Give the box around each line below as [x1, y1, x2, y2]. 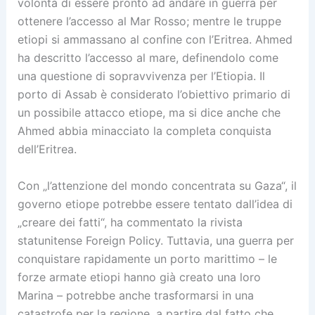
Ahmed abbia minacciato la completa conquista [17, 123, 271, 138]
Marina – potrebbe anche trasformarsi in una [17, 288, 254, 302]
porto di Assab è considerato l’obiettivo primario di [17, 86, 290, 101]
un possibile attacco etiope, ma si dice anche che [17, 105, 281, 120]
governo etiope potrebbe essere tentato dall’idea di [17, 196, 292, 211]
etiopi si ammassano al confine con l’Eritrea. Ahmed [17, 32, 292, 46]
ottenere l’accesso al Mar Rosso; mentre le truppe [17, 13, 281, 28]
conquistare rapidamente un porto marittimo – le [17, 251, 277, 266]
